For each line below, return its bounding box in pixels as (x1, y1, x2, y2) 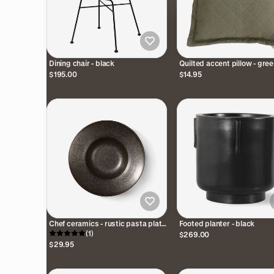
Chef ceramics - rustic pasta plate (49, 219, 166, 228)
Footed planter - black (179, 219, 255, 228)
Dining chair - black (49, 58, 114, 67)
